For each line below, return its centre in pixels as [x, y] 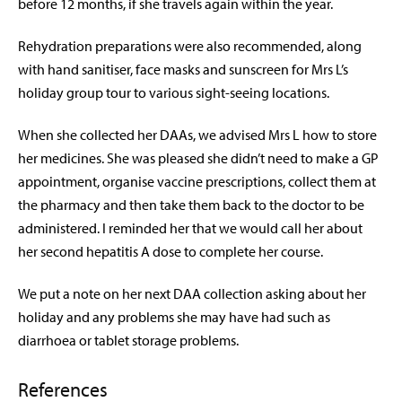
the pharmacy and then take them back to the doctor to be [191, 205]
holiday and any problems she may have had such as [174, 317]
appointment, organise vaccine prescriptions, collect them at [197, 182]
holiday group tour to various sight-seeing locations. [174, 93]
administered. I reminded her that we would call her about [190, 228]
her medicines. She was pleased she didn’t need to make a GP [198, 158]
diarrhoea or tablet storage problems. [128, 341]
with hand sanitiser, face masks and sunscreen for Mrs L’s [183, 70]
